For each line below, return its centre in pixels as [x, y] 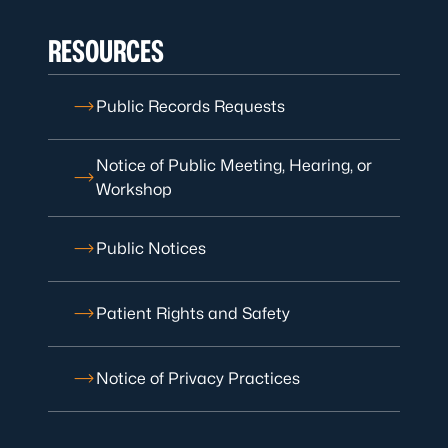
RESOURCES [106, 51]
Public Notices [151, 248]
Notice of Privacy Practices [198, 378]
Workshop [134, 189]
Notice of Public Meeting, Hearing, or [234, 165]
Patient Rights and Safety [193, 313]
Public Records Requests [190, 106]
